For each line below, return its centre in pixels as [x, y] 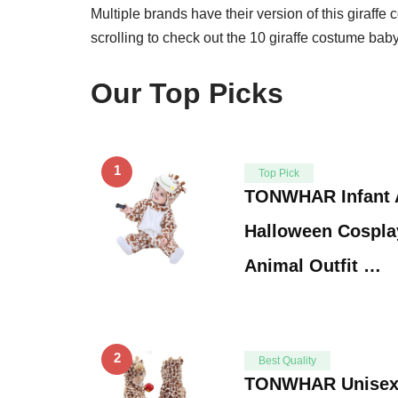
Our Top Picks [187, 93]
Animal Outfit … [313, 265]
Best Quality [287, 360]
